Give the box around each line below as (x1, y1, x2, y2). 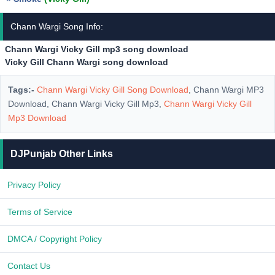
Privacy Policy (7, 180, 61, 190)
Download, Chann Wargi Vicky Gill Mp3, (8, 99, 164, 109)
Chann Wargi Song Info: (10, 21, 103, 31)
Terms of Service (7, 207, 72, 217)
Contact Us (7, 261, 50, 271)
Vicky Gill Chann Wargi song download (5, 57, 168, 67)
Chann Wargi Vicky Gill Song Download (37, 85, 188, 95)
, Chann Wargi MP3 (188, 85, 264, 95)
